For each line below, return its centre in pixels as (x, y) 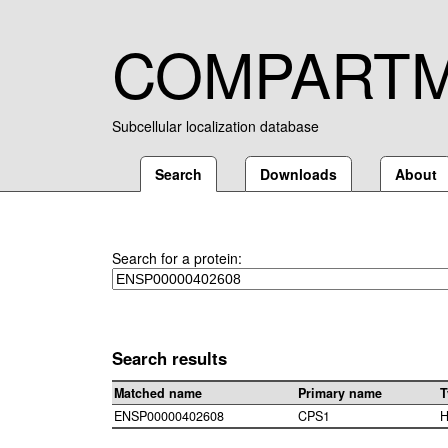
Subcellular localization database (215, 126)
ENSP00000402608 (169, 416)
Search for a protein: (177, 258)
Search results (169, 358)
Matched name (158, 393)
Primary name (340, 393)
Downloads (298, 174)
